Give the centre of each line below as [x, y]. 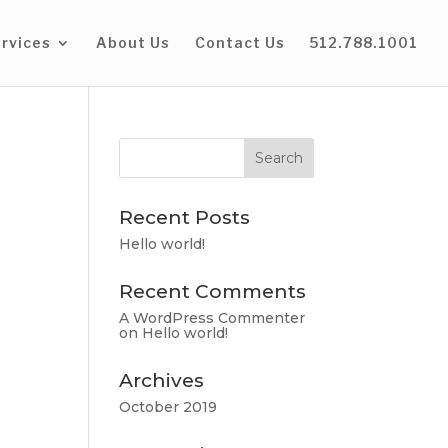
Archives [162, 380]
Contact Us [240, 42]
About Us [133, 42]
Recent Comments [213, 291]
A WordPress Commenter [212, 318]
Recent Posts [185, 217]
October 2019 [168, 407]
